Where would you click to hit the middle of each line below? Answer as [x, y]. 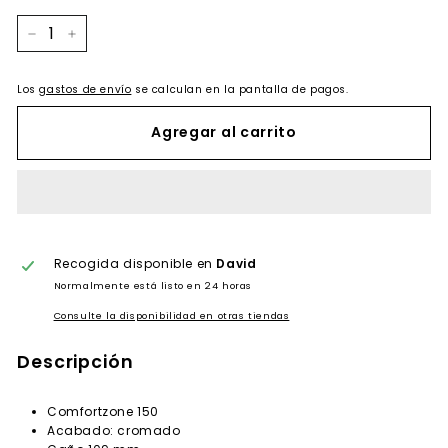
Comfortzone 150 [103, 411]
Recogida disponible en [135, 263]
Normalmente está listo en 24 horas [152, 285]
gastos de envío [85, 89]
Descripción [75, 361]
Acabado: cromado [114, 430]
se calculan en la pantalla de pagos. [240, 89]
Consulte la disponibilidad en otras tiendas [171, 315]
